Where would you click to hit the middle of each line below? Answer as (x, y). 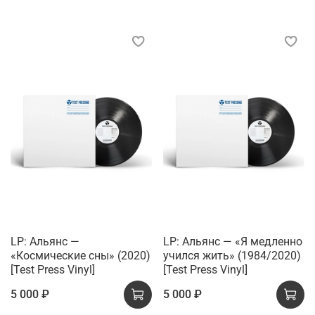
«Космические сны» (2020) (81, 256)
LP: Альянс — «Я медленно (233, 242)
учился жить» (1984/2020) (232, 256)
